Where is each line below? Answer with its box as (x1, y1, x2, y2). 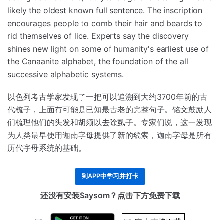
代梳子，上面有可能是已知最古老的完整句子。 (7, 105, 172, 115)
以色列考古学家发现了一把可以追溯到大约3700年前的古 (7, 92, 207, 102)
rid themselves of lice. (7, 31, 91, 41)
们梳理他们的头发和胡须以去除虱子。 (7, 117, 141, 128)
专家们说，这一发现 (141, 117, 212, 128)
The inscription (147, 5, 202, 16)
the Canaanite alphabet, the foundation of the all (7, 56, 188, 67)
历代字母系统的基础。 (7, 143, 86, 153)
